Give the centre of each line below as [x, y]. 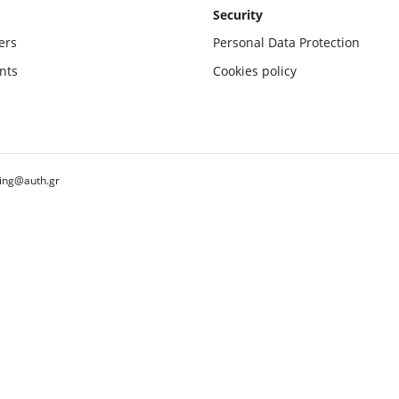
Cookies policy [255, 70]
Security [238, 15]
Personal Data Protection [286, 43]
